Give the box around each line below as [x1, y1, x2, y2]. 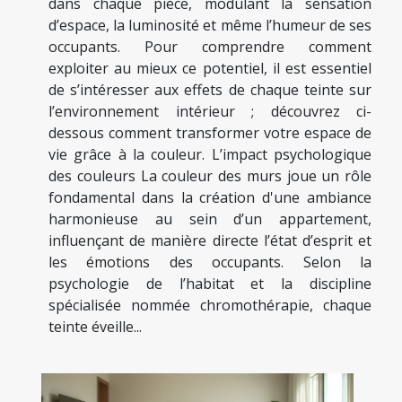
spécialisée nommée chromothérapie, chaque [48, 295, 371, 316]
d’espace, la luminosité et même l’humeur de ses [48, 15, 371, 36]
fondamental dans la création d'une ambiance [48, 188, 371, 208]
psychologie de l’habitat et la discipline [48, 274, 371, 294]
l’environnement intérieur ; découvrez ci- [48, 101, 371, 122]
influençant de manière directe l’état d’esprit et [48, 231, 371, 251]
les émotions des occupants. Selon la [48, 252, 371, 273]
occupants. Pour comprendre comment [48, 37, 371, 57]
